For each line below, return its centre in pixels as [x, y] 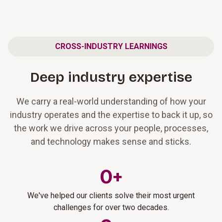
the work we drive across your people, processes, [111, 128]
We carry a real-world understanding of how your [111, 101]
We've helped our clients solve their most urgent [111, 195]
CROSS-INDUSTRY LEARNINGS [111, 46]
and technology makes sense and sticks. [111, 141]
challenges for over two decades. [111, 207]
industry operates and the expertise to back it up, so [111, 115]
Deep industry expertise [111, 77]
